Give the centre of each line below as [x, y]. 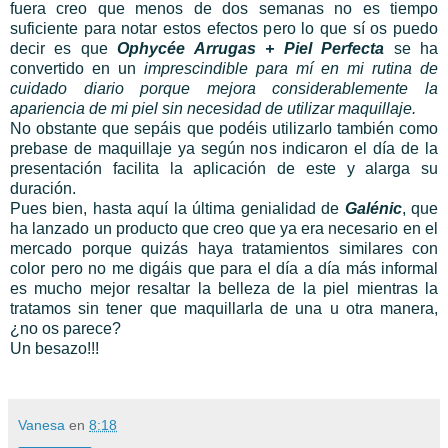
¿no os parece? [65, 329]
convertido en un [77, 69]
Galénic [373, 209]
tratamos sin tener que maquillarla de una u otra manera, [224, 309]
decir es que [64, 49]
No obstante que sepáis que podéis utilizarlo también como [224, 129]
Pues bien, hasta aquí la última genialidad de [177, 209]
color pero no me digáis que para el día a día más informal [224, 269]
